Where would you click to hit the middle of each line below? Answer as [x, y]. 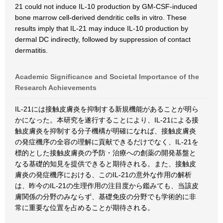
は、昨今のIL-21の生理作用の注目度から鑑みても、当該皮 [107, 186]
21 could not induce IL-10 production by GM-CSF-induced [106, 6]
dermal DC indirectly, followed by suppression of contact [103, 39]
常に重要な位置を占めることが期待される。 [85, 208]
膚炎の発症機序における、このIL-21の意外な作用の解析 [103, 175]
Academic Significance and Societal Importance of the [107, 77]
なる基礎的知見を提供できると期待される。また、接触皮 [106, 164]
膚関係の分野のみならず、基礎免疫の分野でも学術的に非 [106, 197]
